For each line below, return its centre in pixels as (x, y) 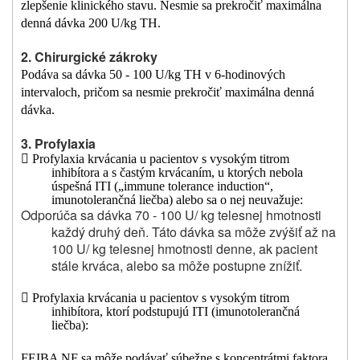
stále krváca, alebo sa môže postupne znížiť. (176, 266)
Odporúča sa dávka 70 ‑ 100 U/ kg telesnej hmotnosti (171, 215)
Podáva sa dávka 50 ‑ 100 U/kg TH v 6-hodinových (153, 75)
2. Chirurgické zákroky (89, 57)
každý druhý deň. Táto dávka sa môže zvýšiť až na (193, 232)
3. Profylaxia (58, 144)
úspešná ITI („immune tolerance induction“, (162, 186)
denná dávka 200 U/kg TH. (91, 23)
